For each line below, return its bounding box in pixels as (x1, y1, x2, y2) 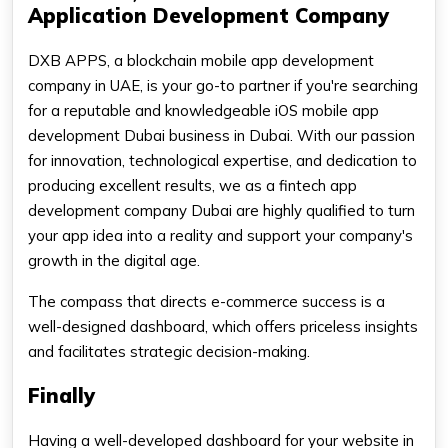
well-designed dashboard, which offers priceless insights (28, 316, 418, 336)
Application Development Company (28, 2, 389, 28)
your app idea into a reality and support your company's (28, 225, 413, 245)
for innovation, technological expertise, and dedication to (28, 150, 417, 170)
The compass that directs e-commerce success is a (28, 291, 385, 311)
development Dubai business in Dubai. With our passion (28, 125, 415, 145)
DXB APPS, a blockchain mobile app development (28, 50, 374, 70)
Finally (28, 382, 95, 408)
